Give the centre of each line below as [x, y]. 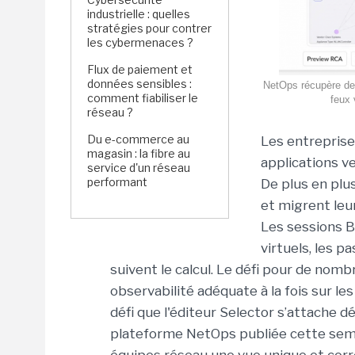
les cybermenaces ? [140, 42]
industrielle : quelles [139, 14]
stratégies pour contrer [149, 28]
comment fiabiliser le [143, 98]
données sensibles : [139, 84]
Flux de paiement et [140, 69]
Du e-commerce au [138, 139]
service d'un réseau [139, 168]
